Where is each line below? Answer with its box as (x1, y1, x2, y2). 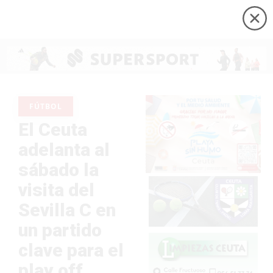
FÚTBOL (29, 101, 62, 112)
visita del (18, 179, 94, 200)
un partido (18, 219, 102, 241)
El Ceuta (18, 118, 87, 140)
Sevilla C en (18, 199, 116, 221)
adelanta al (18, 138, 110, 160)
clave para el (18, 239, 124, 261)
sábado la (18, 158, 99, 180)
